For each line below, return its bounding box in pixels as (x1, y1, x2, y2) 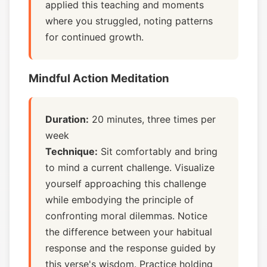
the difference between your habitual (45, 226, 212, 238)
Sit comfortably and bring (98, 145, 218, 157)
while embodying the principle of (45, 194, 194, 206)
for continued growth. (45, 31, 144, 43)
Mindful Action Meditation (29, 72, 169, 85)
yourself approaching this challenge (45, 178, 206, 190)
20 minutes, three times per (89, 113, 216, 125)
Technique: (45, 145, 98, 157)
